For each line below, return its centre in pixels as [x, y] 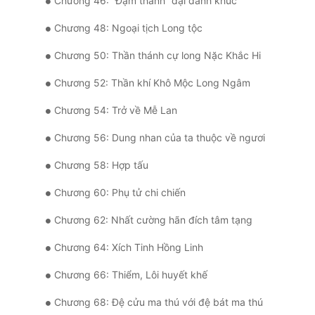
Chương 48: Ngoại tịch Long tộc [128, 28]
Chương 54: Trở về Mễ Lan [116, 110]
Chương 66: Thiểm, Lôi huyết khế [131, 275]
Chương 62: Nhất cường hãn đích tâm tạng [153, 220]
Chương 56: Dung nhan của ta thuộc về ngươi [160, 138]
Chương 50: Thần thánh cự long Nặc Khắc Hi [157, 56]
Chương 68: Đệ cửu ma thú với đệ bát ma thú [159, 302]
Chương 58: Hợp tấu [101, 165]
